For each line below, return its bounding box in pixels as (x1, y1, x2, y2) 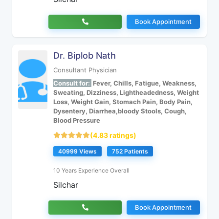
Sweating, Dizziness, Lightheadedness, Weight (53, 88, 199, 96)
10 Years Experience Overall (53, 167, 130, 174)
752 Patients (112, 148, 148, 155)
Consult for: (53, 79, 91, 87)
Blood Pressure (53, 116, 100, 124)
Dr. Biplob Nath (53, 50, 116, 61)
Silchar (53, 180, 78, 190)
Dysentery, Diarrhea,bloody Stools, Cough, (53, 107, 187, 115)
